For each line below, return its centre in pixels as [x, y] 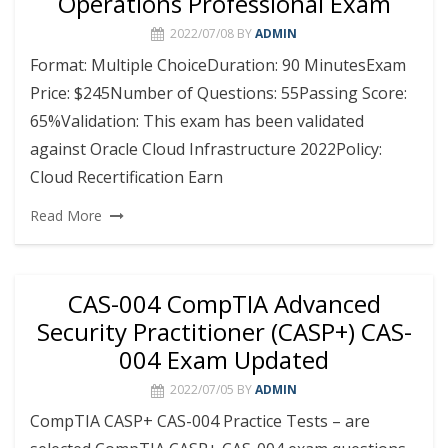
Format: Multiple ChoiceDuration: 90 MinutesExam [218, 65]
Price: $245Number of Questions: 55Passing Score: [218, 93]
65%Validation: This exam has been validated [197, 121]
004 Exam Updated [224, 360]
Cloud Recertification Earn [126, 177]
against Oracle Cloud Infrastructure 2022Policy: [206, 149]
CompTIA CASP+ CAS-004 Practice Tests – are [200, 421]
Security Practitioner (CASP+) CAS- [224, 332]
